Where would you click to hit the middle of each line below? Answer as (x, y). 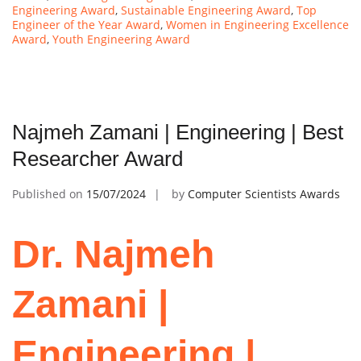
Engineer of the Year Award (86, 24)
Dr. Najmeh (113, 254)
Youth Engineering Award (121, 39)
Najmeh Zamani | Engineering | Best (178, 132)
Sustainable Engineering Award (206, 10)
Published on (49, 193)
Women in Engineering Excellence (257, 24)
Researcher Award (98, 158)
